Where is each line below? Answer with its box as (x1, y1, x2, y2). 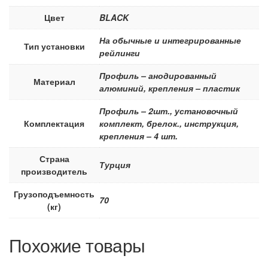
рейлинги (99, 46, 140, 59)
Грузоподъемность (14, 187, 95, 200)
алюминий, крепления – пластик (99, 81, 240, 94)
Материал (33, 75, 75, 87)
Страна (39, 152, 69, 165)
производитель (21, 165, 87, 177)
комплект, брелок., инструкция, (99, 117, 239, 129)
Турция (99, 158, 130, 170)
